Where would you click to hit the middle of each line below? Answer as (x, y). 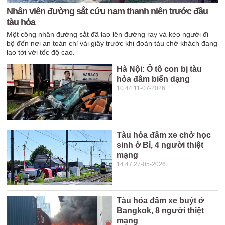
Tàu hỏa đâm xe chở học (164, 135)
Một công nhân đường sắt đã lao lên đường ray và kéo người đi (108, 34)
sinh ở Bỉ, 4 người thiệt (160, 145)
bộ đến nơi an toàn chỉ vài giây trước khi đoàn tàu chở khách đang (112, 43)
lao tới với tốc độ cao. (41, 52)
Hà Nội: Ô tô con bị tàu (159, 69)
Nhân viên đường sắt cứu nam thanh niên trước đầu (107, 11)
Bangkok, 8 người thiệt (160, 211)
